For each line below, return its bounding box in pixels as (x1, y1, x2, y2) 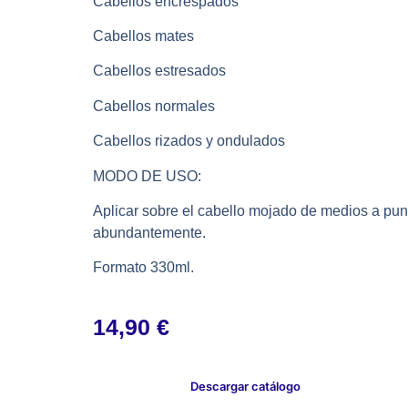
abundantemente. (93, 224, 206, 240)
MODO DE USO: (93, 168, 201, 184)
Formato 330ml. (93, 260, 194, 276)
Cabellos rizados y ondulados (93, 133, 285, 149)
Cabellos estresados (93, 63, 226, 79)
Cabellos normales (93, 97, 215, 114)
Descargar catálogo (189, 378, 301, 393)
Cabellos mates (93, 27, 194, 44)
